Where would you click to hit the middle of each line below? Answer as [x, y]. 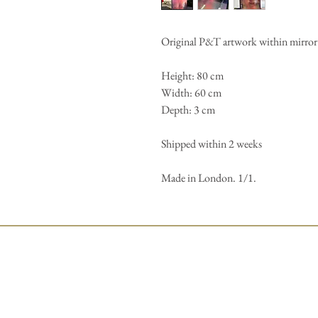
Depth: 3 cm [188, 110]
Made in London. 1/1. [209, 178]
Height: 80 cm [192, 76]
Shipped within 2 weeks [212, 144]
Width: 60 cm [191, 93]
